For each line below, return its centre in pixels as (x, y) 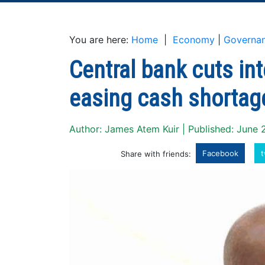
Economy (194, 40)
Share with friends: (156, 154)
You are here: (100, 40)
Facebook (220, 153)
